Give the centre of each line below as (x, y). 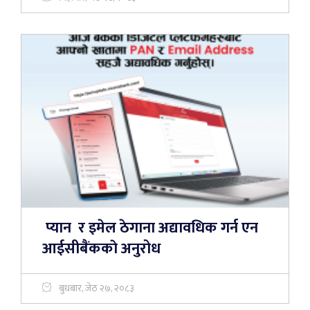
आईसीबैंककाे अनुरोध (101, 249)
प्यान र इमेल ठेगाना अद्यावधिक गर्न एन (150, 228)
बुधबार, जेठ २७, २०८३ (97, 288)
